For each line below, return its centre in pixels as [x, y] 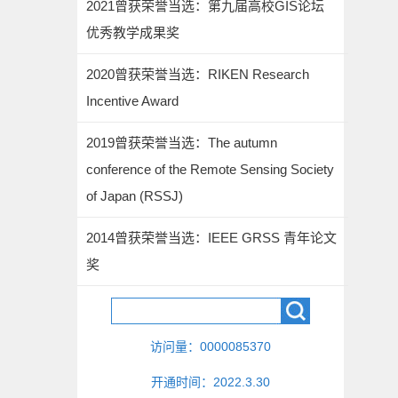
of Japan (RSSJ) [135, 196]
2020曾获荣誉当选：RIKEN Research [198, 74]
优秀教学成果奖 [133, 32]
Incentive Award [132, 101]
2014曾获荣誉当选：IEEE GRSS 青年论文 [211, 238]
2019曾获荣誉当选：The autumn [182, 143]
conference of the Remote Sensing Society [210, 169]
